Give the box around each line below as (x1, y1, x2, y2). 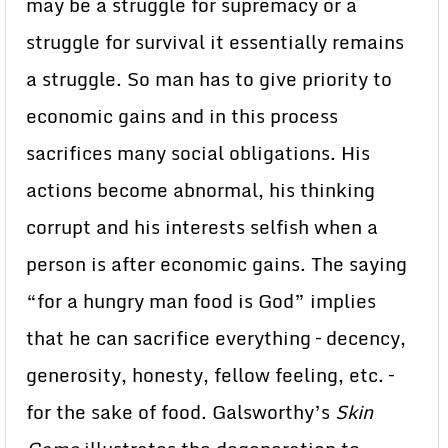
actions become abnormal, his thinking (26, 175, 375, 205)
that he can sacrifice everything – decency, (26, 323, 406, 353)
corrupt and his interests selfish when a (26, 212, 378, 242)
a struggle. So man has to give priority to (26, 64, 392, 94)
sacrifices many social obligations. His (26, 138, 370, 168)
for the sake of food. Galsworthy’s (26, 397, 335, 427)
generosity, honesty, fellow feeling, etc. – (26, 360, 394, 390)
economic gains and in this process (26, 101, 338, 131)
